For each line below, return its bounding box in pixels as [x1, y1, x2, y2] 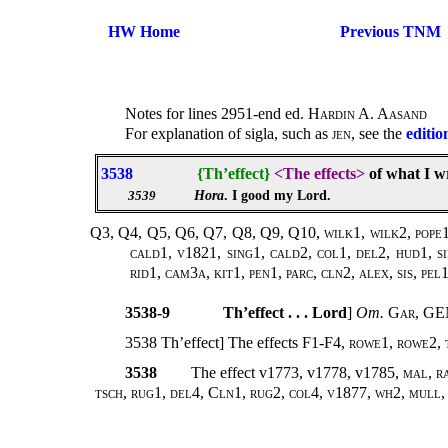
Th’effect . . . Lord [223, 304, 347, 322]
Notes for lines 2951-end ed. [125, 105, 308, 123]
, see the [351, 125, 406, 143]
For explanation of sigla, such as [125, 125, 332, 143]
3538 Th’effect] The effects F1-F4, [125, 334, 349, 352]
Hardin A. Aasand [308, 105, 427, 123]
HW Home [108, 23, 180, 40]
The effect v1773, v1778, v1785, [191, 364, 404, 382]
